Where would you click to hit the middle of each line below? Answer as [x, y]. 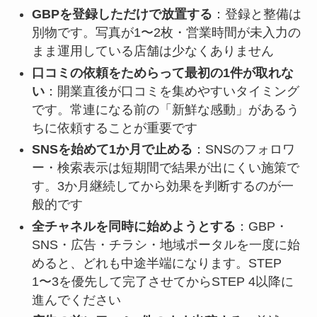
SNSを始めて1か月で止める [112, 150]
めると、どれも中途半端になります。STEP [156, 263]
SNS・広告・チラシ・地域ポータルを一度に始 [166, 244]
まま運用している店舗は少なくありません [152, 51]
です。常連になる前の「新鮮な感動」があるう [165, 109]
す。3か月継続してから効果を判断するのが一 [162, 186]
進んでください [76, 300]
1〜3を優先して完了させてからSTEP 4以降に [162, 281]
